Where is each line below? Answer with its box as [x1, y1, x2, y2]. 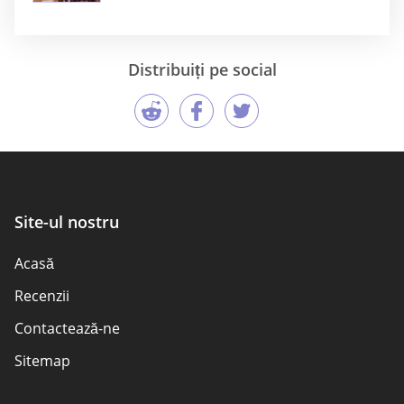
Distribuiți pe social [127, 58, 277, 80]
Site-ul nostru [14, 210, 119, 233]
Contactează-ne [14, 317, 120, 338]
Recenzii [14, 285, 69, 306]
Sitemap [14, 350, 70, 371]
